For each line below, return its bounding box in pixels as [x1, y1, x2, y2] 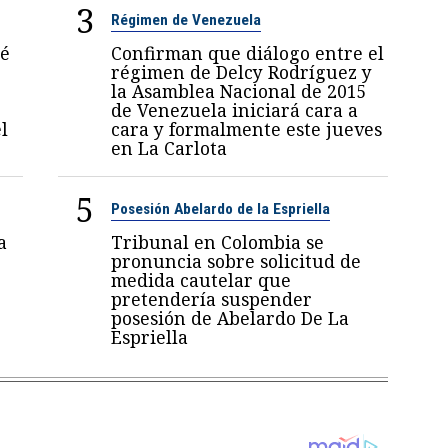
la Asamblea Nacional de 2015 [111, 79, 368, 104]
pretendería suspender [111, 287, 313, 312]
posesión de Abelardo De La [111, 306, 350, 331]
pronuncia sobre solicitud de [111, 249, 362, 274]
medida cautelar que [111, 268, 292, 293]
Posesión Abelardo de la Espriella [111, 200, 331, 219]
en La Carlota [111, 136, 228, 161]
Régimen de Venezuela [111, 11, 262, 30]
